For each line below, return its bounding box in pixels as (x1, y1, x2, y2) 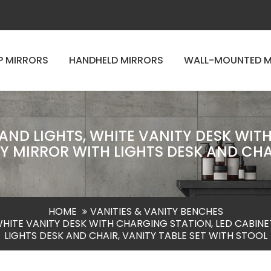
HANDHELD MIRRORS (68, 53, 163, 67)
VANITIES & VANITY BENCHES (90, 204, 223, 218)
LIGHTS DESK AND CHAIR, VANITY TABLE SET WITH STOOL (4, 229, 267, 243)
